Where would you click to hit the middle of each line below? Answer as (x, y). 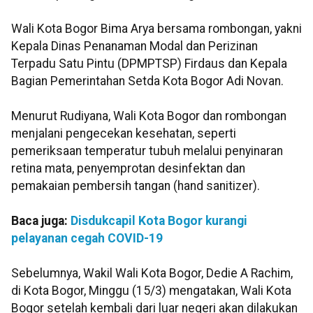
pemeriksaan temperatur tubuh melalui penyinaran (147, 151)
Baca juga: (41, 221)
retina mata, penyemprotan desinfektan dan (128, 169)
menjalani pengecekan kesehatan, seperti (124, 134)
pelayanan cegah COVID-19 (87, 239)
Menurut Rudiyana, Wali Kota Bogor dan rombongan (149, 116)
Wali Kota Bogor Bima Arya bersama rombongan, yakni (156, 29)
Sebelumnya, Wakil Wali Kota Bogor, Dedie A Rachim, (152, 274)
